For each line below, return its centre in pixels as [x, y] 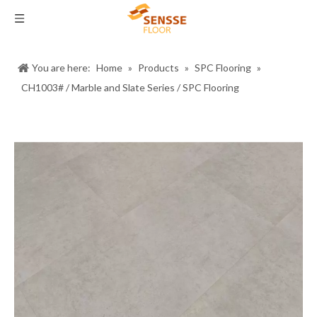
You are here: [61, 68]
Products [158, 68]
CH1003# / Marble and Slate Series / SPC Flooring [130, 87]
